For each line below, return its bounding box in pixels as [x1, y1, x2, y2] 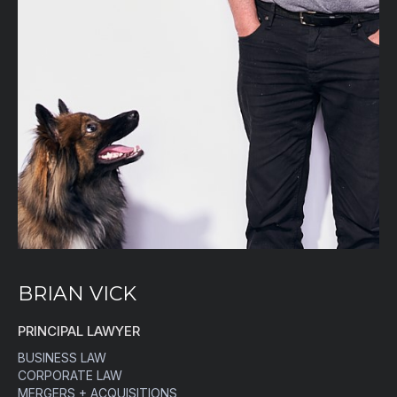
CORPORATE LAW [18, 367, 122, 383]
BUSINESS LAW [18, 349, 106, 365]
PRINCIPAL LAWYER [18, 322, 140, 339]
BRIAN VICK [18, 281, 136, 306]
